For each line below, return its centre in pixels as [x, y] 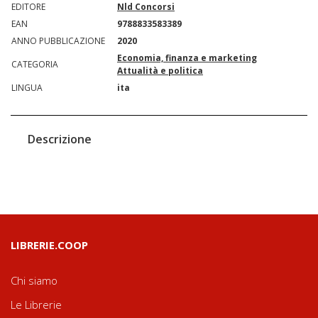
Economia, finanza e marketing [187, 58]
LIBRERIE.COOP [49, 245]
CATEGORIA [35, 65]
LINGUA [27, 88]
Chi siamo [34, 281]
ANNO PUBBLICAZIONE [58, 41]
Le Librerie [36, 305]
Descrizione [60, 139]
